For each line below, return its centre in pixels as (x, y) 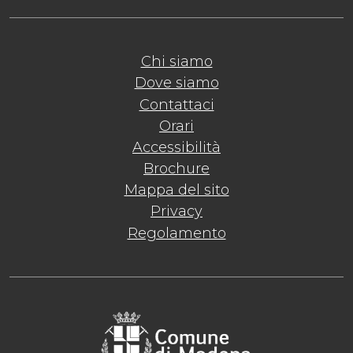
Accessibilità (176, 147)
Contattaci (176, 104)
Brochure (176, 169)
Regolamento (176, 233)
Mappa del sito (176, 190)
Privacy (176, 212)
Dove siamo (176, 83)
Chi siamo (176, 62)
